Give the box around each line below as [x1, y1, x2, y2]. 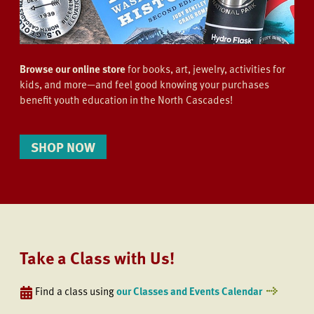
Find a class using [33, 282, 116, 299]
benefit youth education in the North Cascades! [20, 92, 233, 108]
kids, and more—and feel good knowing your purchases [20, 76, 269, 93]
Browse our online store [20, 61, 128, 77]
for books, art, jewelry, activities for [128, 61, 285, 77]
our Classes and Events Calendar [116, 282, 262, 299]
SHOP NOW [31, 136, 95, 157]
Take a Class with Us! [20, 245, 175, 270]
